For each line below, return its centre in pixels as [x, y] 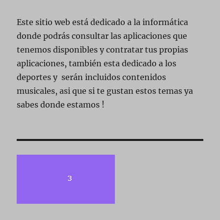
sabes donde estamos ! [61, 105]
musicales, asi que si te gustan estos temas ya [105, 91]
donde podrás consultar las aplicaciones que [102, 36]
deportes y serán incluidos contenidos [92, 77]
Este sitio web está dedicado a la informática [103, 22]
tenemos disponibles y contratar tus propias [103, 50]
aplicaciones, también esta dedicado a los [97, 63]
